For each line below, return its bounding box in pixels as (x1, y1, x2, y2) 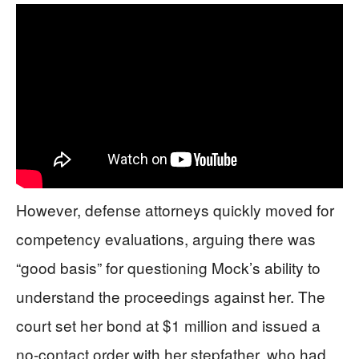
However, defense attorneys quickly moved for (16, 199, 334, 221)
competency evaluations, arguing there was (16, 228, 316, 250)
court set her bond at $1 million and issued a (16, 314, 321, 337)
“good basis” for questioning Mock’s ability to (16, 256, 321, 279)
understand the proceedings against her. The (16, 285, 325, 308)
